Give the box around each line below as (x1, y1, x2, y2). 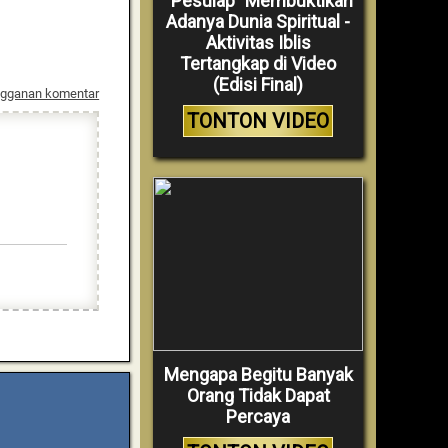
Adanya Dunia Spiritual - (166, 11, 350, 33)
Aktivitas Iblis (205, 32, 311, 54)
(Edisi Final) (213, 74, 303, 96)
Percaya (226, 406, 290, 428)
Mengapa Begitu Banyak (163, 364, 353, 386)
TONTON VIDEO (187, 109, 329, 134)
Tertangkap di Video (180, 53, 336, 75)
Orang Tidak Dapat (186, 385, 330, 407)
